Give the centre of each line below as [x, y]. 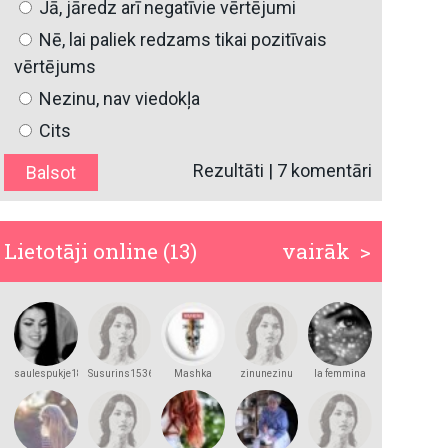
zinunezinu [267, 373]
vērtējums [55, 67]
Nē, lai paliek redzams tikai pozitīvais [181, 40]
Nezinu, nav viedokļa [118, 99]
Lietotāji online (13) [101, 251]
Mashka [193, 373]
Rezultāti [228, 171]
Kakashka [193, 385]
